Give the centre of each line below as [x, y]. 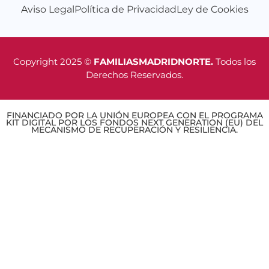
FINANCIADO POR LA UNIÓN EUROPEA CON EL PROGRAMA [134, 116]
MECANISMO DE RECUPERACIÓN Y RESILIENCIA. [134, 130]
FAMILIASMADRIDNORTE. [155, 62]
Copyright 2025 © [53, 62]
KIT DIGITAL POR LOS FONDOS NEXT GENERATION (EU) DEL [134, 123]
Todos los [236, 62]
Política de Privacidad [125, 10]
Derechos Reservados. [134, 75]
